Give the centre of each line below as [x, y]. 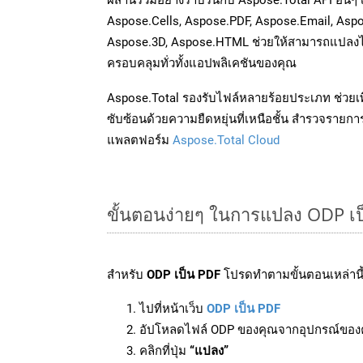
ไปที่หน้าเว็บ [173, 308]
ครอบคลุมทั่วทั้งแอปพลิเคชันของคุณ [202, 63]
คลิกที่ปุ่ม [164, 350]
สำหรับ [127, 274]
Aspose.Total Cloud [226, 140]
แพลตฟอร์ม [140, 140]
